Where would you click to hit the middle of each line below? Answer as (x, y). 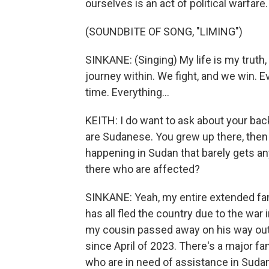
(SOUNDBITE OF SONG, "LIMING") (164, 32)
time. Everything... (127, 92)
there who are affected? (143, 169)
